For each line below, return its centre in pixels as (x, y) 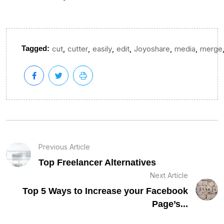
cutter (78, 49)
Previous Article (64, 146)
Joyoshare (152, 49)
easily (102, 49)
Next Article (169, 175)
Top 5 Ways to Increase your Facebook (105, 191)
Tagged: (35, 48)
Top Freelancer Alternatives (97, 162)
